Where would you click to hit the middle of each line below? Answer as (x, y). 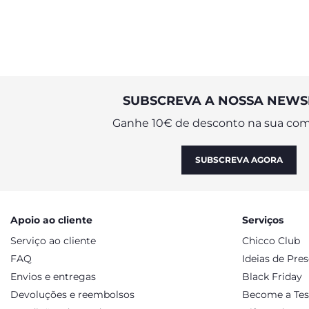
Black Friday (272, 277)
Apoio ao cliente (51, 220)
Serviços (263, 220)
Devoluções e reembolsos (72, 295)
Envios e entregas (53, 277)
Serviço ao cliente (53, 241)
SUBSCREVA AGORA (239, 160)
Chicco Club (271, 241)
